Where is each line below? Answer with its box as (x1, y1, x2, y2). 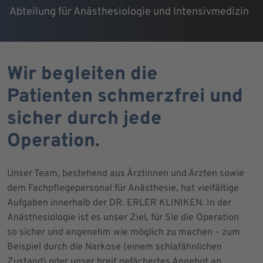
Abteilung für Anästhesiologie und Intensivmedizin (9, 5, 249, 19)
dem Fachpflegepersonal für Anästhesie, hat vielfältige (7, 182, 239, 194)
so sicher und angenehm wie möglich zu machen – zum (7, 226, 240, 238)
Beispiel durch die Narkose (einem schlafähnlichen (7, 241, 222, 253)
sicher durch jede (7, 107, 161, 131)
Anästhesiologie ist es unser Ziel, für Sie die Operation (7, 211, 239, 224)
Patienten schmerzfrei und (7, 85, 243, 109)
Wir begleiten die (7, 62, 157, 86)
